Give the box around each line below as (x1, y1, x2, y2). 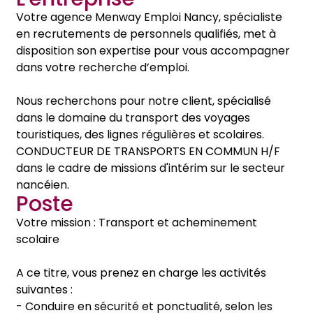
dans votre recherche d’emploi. (16, 59, 189, 75)
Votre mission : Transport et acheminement (16, 214, 257, 231)
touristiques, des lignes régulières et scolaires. (16, 126, 264, 143)
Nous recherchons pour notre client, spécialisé (16, 93, 271, 109)
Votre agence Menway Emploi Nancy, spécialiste (16, 9, 282, 25)
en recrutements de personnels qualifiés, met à (16, 26, 276, 42)
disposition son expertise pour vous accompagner (16, 43, 290, 59)
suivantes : (16, 282, 73, 298)
